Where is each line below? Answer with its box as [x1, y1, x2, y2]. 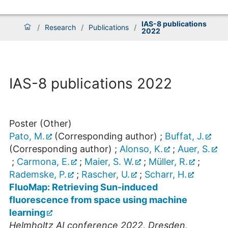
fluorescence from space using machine [9, 194, 187, 206]
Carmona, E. [17, 156, 70, 167]
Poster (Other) [9, 118, 72, 129]
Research [45, 23, 76, 32]
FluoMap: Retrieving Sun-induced [9, 182, 158, 193]
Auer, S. [178, 144, 210, 155]
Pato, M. [9, 131, 45, 142]
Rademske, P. [9, 169, 67, 180]
